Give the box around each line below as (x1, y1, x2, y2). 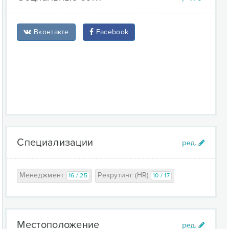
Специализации (17, 136, 94, 149)
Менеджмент (19, 171, 66, 179)
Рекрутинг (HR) (98, 171, 151, 179)
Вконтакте (31, 28, 69, 36)
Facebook (94, 28, 129, 36)
